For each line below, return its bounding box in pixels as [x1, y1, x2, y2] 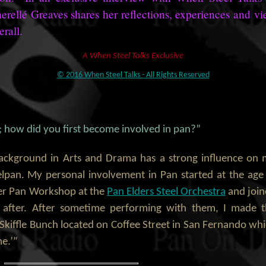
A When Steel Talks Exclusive [83, 51, 183, 61]
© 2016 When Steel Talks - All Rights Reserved [56, 71, 210, 79]
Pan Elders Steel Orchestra [106, 186, 226, 198]
